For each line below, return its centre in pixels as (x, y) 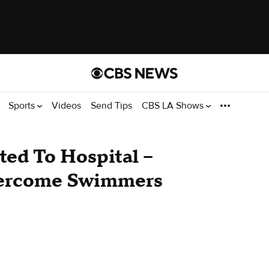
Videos (66, 105)
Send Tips (111, 105)
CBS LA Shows (174, 105)
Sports (23, 105)
